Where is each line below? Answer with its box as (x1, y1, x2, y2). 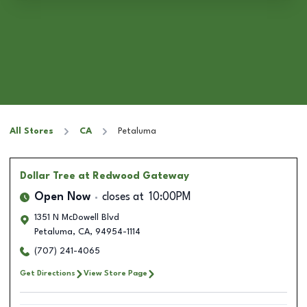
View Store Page (84, 269, 147, 278)
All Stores (10, 127, 53, 136)
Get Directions (20, 269, 75, 278)
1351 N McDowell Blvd (34, 213, 119, 222)
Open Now (34, 192, 90, 203)
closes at (102, 192, 144, 203)
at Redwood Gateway (78, 171, 189, 181)
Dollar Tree (20, 171, 75, 181)
